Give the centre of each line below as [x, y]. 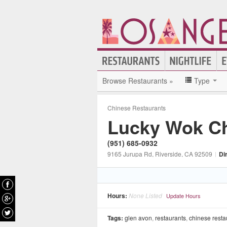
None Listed [145, 195]
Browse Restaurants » [138, 81]
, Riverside [167, 154]
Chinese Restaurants [137, 108]
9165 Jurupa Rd [130, 154]
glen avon [138, 218]
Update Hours [183, 196]
